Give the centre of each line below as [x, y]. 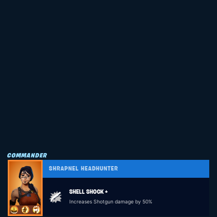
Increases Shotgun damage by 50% [110, 202]
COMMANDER [26, 155]
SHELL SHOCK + [88, 192]
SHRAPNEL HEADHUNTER [84, 169]
